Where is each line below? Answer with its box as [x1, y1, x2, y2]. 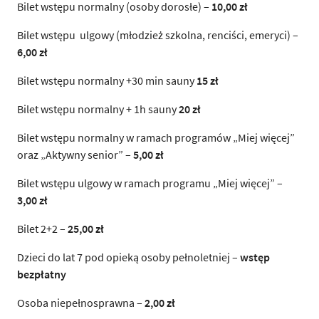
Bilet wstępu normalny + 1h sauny [17, 101, 179, 116]
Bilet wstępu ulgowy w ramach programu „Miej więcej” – [17, 175, 283, 190]
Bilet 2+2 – [17, 221, 66, 236]
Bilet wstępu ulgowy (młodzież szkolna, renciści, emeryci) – [17, 27, 298, 42]
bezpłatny [17, 266, 66, 281]
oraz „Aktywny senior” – [17, 147, 133, 162]
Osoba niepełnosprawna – [17, 295, 145, 310]
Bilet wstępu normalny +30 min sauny [17, 73, 197, 88]
